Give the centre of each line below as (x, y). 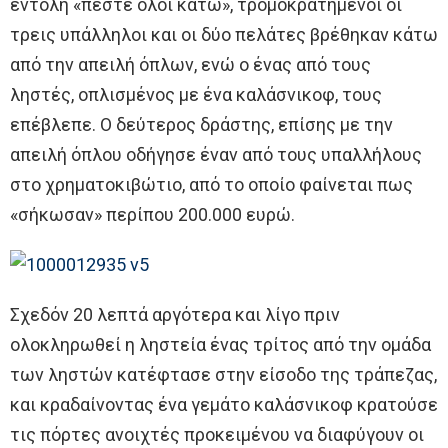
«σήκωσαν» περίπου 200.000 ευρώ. (152, 214)
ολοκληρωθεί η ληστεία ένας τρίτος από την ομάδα (220, 344)
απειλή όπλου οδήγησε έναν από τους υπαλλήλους (216, 154)
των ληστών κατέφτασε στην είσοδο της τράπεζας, (223, 374)
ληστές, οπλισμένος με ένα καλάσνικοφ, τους (196, 94)
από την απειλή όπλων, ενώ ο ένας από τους (190, 64)
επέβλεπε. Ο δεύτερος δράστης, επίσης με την (201, 124)
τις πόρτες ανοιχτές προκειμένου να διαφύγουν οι (217, 434)
